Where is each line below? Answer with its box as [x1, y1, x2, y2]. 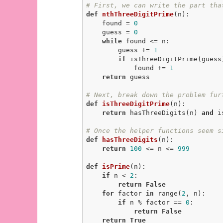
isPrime [102, 163, 130, 171]
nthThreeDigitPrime [102, 10, 174, 18]
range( [153, 190, 182, 198]
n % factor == [125, 199, 186, 207]
